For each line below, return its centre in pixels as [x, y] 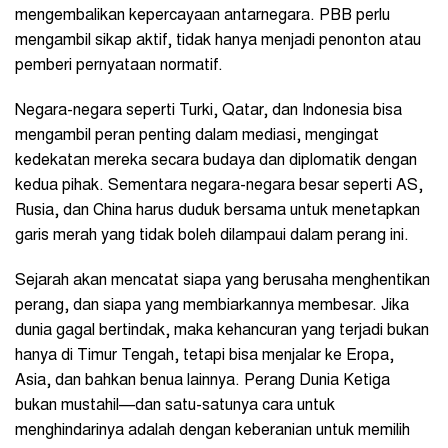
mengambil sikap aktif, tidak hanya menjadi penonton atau [218, 40]
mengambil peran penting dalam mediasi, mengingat [197, 135]
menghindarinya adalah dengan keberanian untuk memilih [212, 430]
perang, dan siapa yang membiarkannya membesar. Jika [212, 305]
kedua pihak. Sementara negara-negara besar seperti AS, [219, 185]
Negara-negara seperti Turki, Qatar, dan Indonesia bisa [208, 110]
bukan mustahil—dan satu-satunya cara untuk [175, 405]
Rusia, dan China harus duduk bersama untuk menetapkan [217, 210]
